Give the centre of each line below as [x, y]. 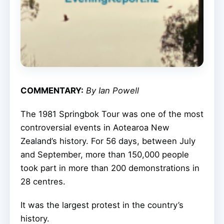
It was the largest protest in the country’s [102, 205]
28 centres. [43, 181]
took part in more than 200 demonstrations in [110, 168]
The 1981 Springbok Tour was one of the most [112, 114]
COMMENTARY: [52, 90]
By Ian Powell [112, 90]
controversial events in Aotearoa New [95, 127]
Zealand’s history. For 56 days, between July [108, 141]
